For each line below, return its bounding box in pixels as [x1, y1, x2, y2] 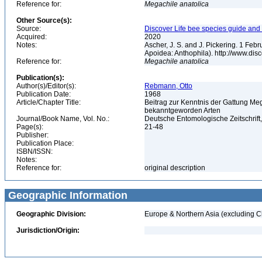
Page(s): [16, 123, 43, 131]
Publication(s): [16, 74, 64, 82]
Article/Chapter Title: [16, 98, 81, 106]
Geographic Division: [16, 210, 86, 218]
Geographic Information [5, 189, 127, 201]
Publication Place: [16, 139, 74, 147]
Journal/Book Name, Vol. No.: [16, 115, 109, 123]
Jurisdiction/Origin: [16, 226, 80, 235]
